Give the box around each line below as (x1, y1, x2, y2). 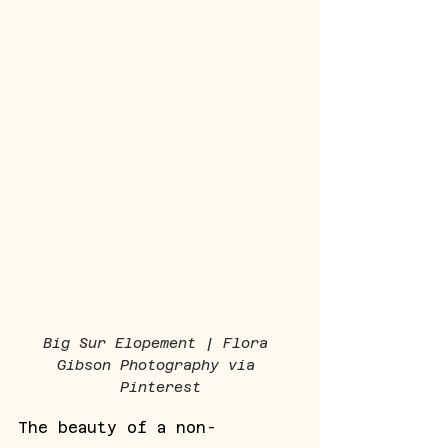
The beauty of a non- (18, 418, 217, 436)
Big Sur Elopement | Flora (43, 334, 277, 351)
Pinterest (119, 378, 201, 395)
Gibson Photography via (56, 356, 264, 373)
